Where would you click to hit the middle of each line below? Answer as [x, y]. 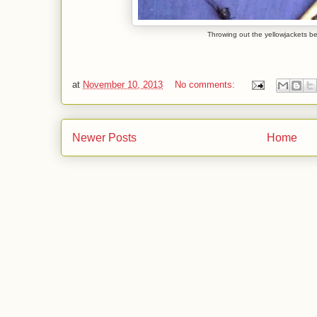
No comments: [206, 84]
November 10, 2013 [123, 84]
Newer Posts [104, 137]
